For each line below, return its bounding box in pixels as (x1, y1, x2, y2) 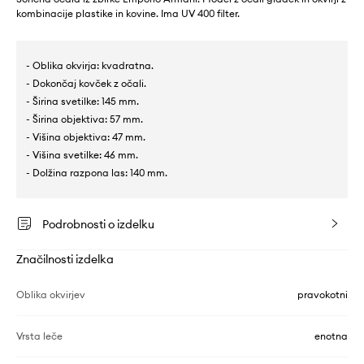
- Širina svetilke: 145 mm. (26, 95, 139, 108)
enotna (314, 330, 348, 343)
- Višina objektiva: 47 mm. (26, 131, 145, 144)
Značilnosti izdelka (16, 252, 114, 267)
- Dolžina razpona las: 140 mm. (26, 167, 167, 180)
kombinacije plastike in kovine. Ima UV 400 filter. (16, 7, 240, 20)
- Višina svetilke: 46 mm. (26, 149, 138, 162)
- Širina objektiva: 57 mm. (26, 113, 143, 126)
